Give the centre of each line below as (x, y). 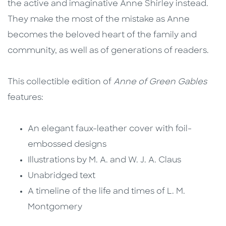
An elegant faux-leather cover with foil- (110, 129)
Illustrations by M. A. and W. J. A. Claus (105, 161)
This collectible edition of (61, 82)
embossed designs (67, 145)
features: (25, 98)
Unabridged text (62, 176)
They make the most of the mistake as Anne (99, 20)
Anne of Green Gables (160, 82)
